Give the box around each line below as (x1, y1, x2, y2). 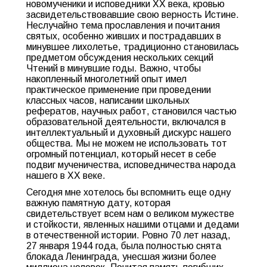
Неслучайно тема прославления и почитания (26, 20, 220, 30)
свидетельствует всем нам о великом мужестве (26, 209, 234, 219)
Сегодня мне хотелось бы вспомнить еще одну (26, 187, 231, 197)
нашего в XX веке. (26, 170, 105, 181)
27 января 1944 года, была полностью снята (26, 241, 221, 251)
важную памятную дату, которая (26, 198, 170, 208)
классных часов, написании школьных (26, 95, 190, 105)
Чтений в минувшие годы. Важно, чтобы (26, 63, 201, 73)
